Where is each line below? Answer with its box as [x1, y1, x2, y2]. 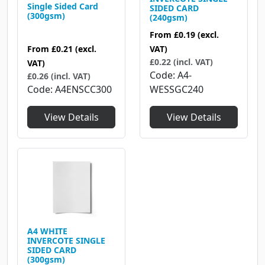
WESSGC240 [150, 82, 203, 96]
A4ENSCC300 [55, 82, 112, 96]
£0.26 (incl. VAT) [27, 70, 91, 82]
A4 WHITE [27, 225, 67, 237]
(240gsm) [150, 11, 188, 23]
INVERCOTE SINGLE [27, 234, 105, 246]
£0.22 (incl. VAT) [150, 56, 213, 67]
